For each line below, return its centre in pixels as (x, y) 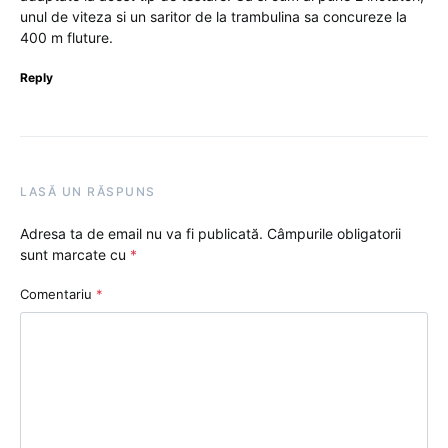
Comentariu (58, 293)
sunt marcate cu (75, 254)
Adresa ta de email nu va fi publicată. (141, 233)
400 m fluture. (66, 37)
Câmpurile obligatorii (334, 233)
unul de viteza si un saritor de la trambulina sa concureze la (213, 16)
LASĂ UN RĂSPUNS (88, 191)
